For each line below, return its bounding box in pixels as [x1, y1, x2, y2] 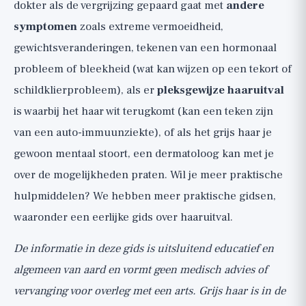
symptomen [14, 19, 77, 34]
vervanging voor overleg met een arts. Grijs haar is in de [14, 283, 286, 298]
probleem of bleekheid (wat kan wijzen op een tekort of [14, 61, 292, 76]
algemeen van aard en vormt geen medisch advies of [14, 262, 267, 277]
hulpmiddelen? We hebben [14, 189, 154, 204]
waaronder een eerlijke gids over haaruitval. [14, 210, 233, 225]
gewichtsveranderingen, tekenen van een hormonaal [14, 40, 277, 55]
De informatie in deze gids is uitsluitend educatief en [14, 241, 274, 256]
